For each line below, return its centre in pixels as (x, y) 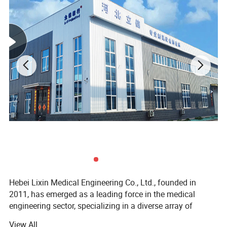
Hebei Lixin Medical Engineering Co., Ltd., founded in (103, 183)
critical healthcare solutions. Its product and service (101, 218)
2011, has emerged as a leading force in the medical (102, 194)
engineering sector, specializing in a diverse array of (101, 206)
